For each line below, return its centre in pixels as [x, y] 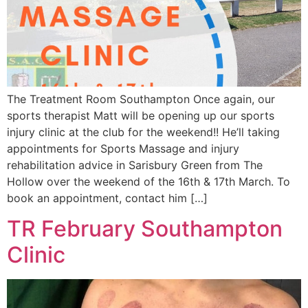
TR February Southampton [145, 229]
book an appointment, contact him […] [107, 198]
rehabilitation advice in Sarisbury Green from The [135, 165]
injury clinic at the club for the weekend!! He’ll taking [143, 132]
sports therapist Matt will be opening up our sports [141, 115]
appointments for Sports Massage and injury [123, 148]
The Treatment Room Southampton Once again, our [141, 99]
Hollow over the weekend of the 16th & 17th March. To [148, 181]
